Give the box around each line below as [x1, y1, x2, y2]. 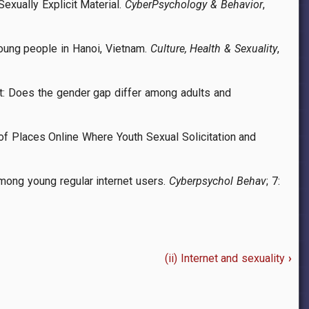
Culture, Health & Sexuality [150, 42, 278, 56]
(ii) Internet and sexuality [164, 252, 288, 266]
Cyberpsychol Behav [169, 175, 266, 188]
